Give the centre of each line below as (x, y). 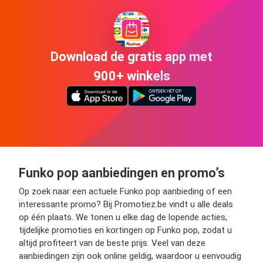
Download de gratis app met (131, 56)
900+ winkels (131, 76)
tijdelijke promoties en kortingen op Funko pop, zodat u (125, 230)
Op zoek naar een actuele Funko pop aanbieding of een (125, 191)
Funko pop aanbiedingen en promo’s (122, 173)
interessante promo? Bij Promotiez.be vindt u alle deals (126, 204)
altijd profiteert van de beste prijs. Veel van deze (112, 243)
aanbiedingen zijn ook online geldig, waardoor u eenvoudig (130, 256)
